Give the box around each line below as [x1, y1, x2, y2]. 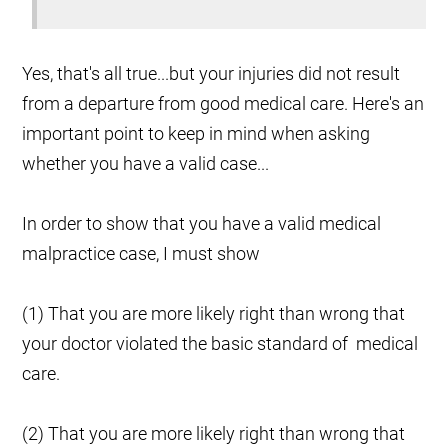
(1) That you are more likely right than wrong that [22, 303, 406, 325]
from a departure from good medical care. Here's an [22, 93, 425, 115]
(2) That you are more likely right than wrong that [22, 423, 406, 445]
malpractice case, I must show [22, 243, 261, 265]
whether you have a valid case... [22, 153, 270, 175]
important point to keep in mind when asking [22, 123, 371, 145]
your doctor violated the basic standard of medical [22, 333, 419, 355]
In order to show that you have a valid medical [22, 213, 382, 235]
